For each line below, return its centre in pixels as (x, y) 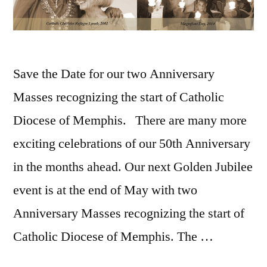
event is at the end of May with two (105, 190)
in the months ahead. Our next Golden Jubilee (133, 167)
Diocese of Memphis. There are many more (130, 120)
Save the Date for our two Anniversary (114, 74)
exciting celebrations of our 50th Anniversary (132, 143)
